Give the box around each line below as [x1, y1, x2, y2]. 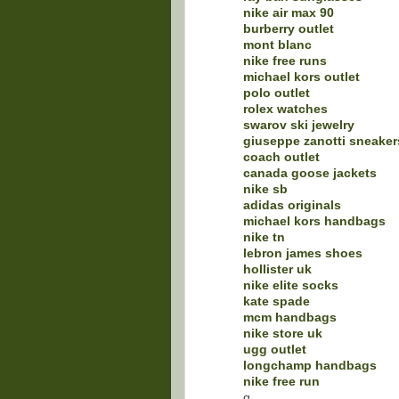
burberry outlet [243, 21, 334, 36]
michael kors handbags [243, 214, 386, 228]
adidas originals [243, 198, 341, 212]
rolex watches [243, 102, 328, 116]
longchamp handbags [243, 358, 377, 372]
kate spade [243, 294, 310, 308]
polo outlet [243, 85, 310, 100]
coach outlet [243, 150, 320, 164]
